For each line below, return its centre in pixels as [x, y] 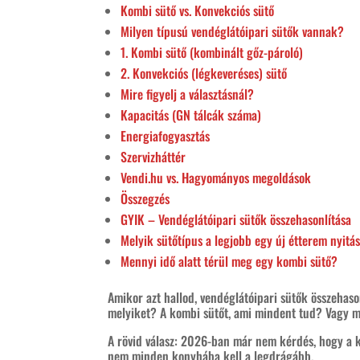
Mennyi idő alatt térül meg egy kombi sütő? [229, 261]
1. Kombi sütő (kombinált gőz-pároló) [212, 52]
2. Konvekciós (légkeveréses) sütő [204, 73]
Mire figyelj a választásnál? [188, 94]
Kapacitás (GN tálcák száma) [191, 115]
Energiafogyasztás [166, 135]
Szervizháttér [153, 156]
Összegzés [145, 198]
